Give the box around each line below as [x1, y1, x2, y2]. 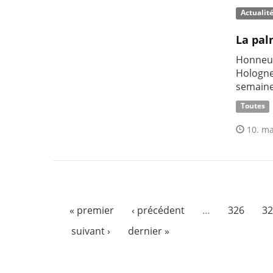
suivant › [71, 224, 110, 238]
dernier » [127, 224, 169, 238]
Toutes [240, 101, 265, 112]
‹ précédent [132, 203, 185, 217]
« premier [69, 203, 114, 217]
